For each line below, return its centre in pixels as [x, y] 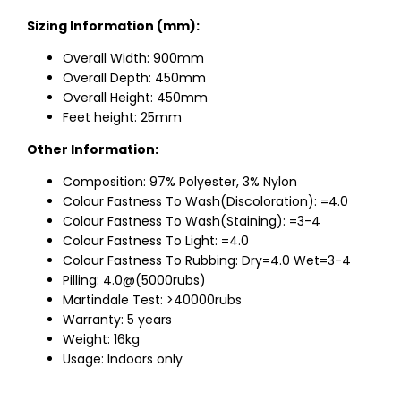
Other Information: [93, 149]
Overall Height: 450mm [135, 98]
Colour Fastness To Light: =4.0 [156, 241]
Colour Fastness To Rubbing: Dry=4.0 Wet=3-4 [207, 260]
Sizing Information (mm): [113, 26]
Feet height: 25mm [122, 117]
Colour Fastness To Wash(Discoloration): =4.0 [205, 201]
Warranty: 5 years [117, 320]
